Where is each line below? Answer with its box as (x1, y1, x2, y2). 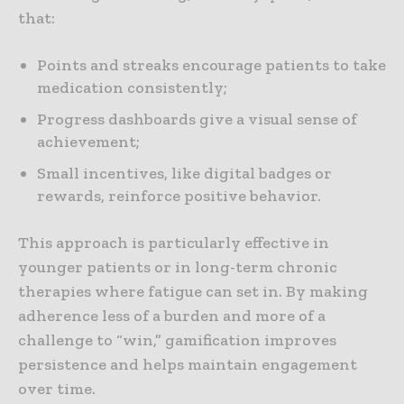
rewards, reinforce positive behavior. (37, 186, 321, 207)
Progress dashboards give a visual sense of (37, 109, 357, 130)
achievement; (37, 132, 140, 152)
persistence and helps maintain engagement (18, 354, 357, 375)
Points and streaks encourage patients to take (37, 55, 386, 76)
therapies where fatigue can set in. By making (18, 281, 368, 302)
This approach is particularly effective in (18, 233, 329, 253)
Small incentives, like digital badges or (37, 163, 332, 184)
